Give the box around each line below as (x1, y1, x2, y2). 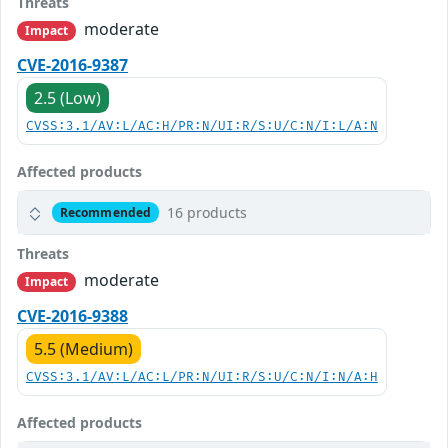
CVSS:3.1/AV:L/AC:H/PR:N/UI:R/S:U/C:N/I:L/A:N (26, 119, 378, 134)
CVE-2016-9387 (17, 54, 128, 76)
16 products (166, 203, 247, 222)
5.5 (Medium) (34, 338, 133, 361)
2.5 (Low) (34, 87, 101, 109)
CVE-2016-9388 (17, 305, 128, 328)
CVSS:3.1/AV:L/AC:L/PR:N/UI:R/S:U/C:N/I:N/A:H (26, 370, 378, 386)
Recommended (59, 203, 152, 221)
